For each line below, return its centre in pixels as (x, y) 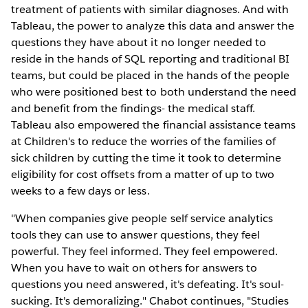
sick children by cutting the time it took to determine (146, 157)
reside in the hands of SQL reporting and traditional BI (151, 58)
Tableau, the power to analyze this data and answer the (153, 25)
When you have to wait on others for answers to (134, 267)
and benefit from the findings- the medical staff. (133, 108)
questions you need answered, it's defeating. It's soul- (148, 284)
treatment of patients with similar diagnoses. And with (150, 9)
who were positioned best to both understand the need (154, 91)
